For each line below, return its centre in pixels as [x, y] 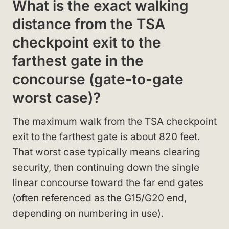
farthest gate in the [78, 61]
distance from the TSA [89, 24]
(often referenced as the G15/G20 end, [99, 198]
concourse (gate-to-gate [98, 79]
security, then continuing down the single [106, 167]
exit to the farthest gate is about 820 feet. [106, 136]
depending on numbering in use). [88, 213]
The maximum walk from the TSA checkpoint [114, 121]
